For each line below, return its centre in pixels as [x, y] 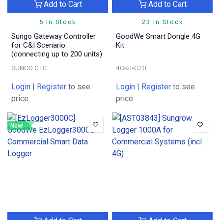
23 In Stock [162, 22]
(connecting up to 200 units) [57, 54]
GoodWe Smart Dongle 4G [158, 36]
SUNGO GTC [29, 68]
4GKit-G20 [131, 68]
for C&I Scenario [38, 45]
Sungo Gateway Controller [54, 36]
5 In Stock [58, 22]
